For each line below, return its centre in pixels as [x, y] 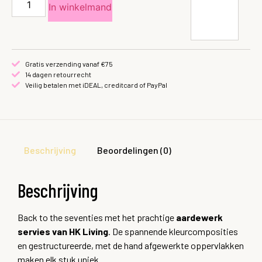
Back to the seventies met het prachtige [97, 218]
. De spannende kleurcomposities [173, 232]
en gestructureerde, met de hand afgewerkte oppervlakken [131, 246]
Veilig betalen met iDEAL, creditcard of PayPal [96, 85]
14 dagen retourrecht [58, 74]
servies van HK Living [63, 232]
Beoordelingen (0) [134, 150]
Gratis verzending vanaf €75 [69, 63]
